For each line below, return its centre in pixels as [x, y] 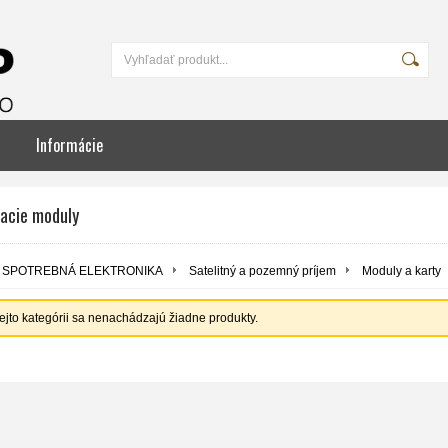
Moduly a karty [401, 271]
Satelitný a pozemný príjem [262, 271]
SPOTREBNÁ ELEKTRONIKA [82, 271]
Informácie [69, 145]
